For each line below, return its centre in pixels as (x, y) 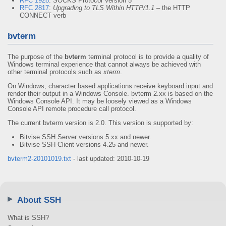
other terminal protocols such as (55, 72)
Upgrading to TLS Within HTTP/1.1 (104, 8)
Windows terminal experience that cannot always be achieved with (104, 64)
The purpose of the (36, 57)
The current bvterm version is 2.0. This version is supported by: (100, 123)
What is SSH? (28, 217)
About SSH (39, 200)
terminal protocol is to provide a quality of (148, 57)
